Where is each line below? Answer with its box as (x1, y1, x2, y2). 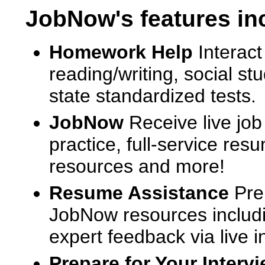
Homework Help (49, 41, 193, 63)
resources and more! (49, 156, 225, 177)
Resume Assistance (49, 182, 229, 203)
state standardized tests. (49, 85, 256, 106)
